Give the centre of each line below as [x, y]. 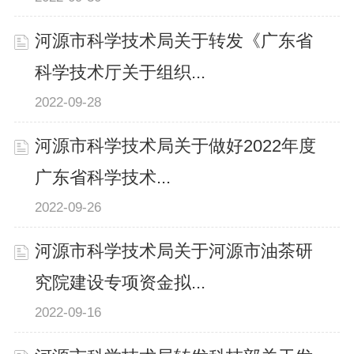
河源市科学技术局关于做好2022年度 [176, 147]
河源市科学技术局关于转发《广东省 [174, 41]
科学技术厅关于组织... [121, 73]
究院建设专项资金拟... [121, 283]
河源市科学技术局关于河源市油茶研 [174, 252]
